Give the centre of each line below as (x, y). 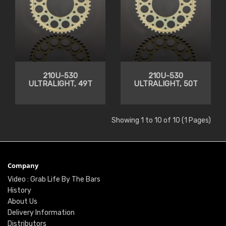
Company (23, 166)
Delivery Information (41, 213)
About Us (22, 202)
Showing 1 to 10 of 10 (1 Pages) (161, 121)
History (19, 191)
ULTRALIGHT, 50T (166, 84)
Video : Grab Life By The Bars (54, 180)
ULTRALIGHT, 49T (60, 84)
